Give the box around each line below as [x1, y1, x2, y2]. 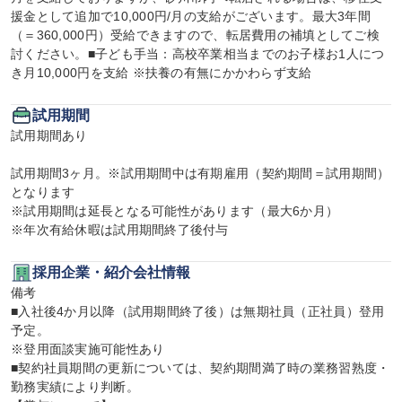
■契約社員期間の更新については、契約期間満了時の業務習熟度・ [11, 361, 390, 375]
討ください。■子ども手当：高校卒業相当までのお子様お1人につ [11, 47, 385, 61]
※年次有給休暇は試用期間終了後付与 [11, 223, 229, 237]
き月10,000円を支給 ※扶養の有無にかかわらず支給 [11, 66, 312, 80]
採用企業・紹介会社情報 [32, 265, 190, 280]
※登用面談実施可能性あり [11, 342, 165, 356]
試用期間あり [11, 128, 88, 143]
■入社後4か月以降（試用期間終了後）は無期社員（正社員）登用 [11, 304, 385, 319]
